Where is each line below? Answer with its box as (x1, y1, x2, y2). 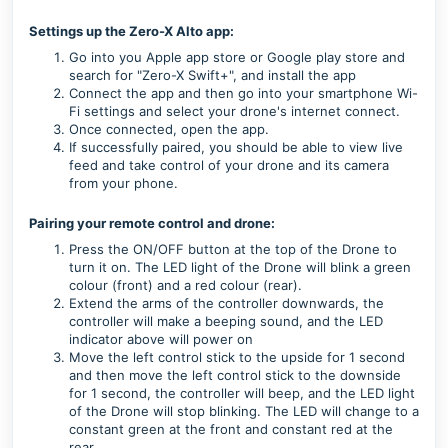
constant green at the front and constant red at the (69, 421, 393, 437)
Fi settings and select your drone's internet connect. (69, 103, 400, 119)
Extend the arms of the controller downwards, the (69, 295, 384, 311)
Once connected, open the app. (69, 121, 269, 137)
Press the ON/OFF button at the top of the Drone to (69, 241, 397, 257)
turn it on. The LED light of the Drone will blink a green (69, 259, 411, 275)
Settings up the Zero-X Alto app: (29, 23, 234, 39)
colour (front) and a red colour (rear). (69, 277, 302, 293)
